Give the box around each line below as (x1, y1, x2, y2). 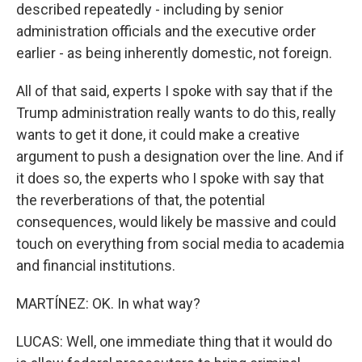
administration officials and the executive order (16, 23, 316, 40)
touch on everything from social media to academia (16, 235, 344, 252)
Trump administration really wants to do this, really (16, 104, 336, 121)
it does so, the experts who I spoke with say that (16, 170, 324, 187)
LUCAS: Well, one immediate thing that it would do (16, 333, 332, 350)
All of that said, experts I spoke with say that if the (16, 82, 333, 99)
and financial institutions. (16, 257, 175, 274)
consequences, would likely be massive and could (16, 213, 336, 230)
